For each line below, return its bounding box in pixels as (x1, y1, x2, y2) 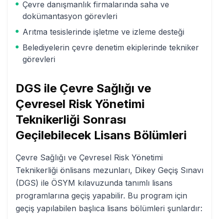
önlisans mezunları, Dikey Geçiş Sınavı (58, 165, 203, 175)
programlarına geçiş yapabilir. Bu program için (16, 191, 187, 200)
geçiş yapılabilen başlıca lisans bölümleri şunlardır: (16, 203, 202, 213)
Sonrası (80, 112, 126, 127)
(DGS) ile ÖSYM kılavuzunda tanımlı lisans (16, 178, 173, 188)
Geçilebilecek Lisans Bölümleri (16, 128, 187, 142)
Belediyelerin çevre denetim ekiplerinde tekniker (22, 43, 199, 52)
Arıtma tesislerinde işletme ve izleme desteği (22, 27, 184, 37)
